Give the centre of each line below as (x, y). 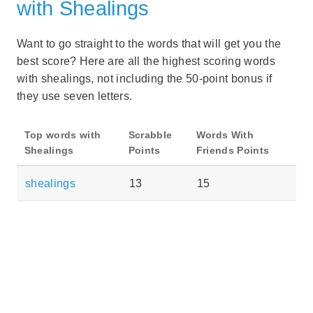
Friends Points (233, 150)
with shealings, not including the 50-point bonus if (145, 78)
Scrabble (150, 134)
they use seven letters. (75, 96)
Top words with (63, 134)
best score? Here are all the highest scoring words (146, 61)
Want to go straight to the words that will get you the (149, 43)
